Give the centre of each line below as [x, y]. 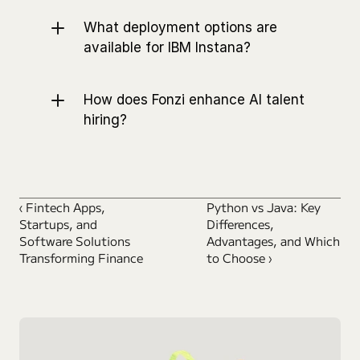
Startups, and [58, 224]
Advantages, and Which [274, 241]
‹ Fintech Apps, [62, 207]
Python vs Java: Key [264, 207]
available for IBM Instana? [167, 48]
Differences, [241, 224]
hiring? [105, 120]
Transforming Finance [81, 258]
